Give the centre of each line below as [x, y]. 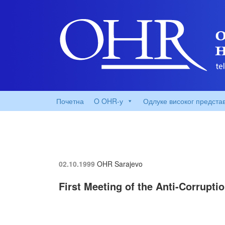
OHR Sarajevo [120, 164]
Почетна [70, 101]
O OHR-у [108, 101]
